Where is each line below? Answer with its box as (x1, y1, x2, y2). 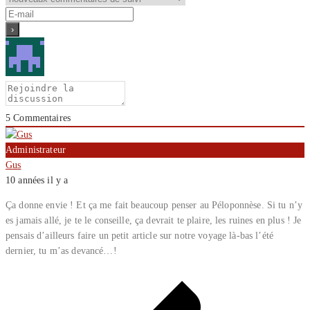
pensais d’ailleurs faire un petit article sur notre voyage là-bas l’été (6, 230, 273, 241)
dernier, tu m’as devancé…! (6, 246, 117, 256)
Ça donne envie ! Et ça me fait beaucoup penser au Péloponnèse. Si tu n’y (6, 200, 303, 210)
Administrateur (6, 145, 66, 155)
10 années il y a (6, 175, 69, 185)
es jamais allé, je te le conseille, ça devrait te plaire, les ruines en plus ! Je (6, 215, 302, 226)
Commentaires (10, 113, 71, 123)
